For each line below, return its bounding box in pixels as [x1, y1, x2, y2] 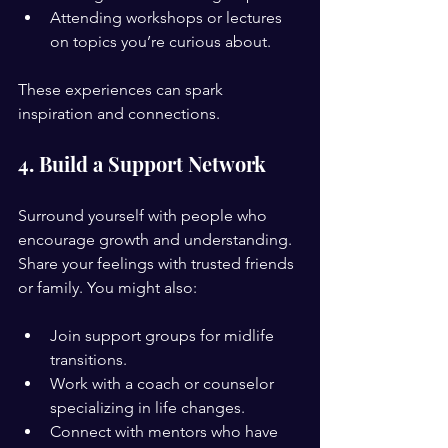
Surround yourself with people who [18, 206, 271, 225]
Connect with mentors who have [50, 422, 282, 441]
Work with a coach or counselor [50, 374, 278, 393]
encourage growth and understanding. [18, 230, 296, 249]
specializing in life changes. [50, 398, 245, 417]
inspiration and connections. [18, 104, 220, 123]
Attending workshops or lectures [50, 8, 286, 27]
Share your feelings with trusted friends [18, 254, 298, 273]
